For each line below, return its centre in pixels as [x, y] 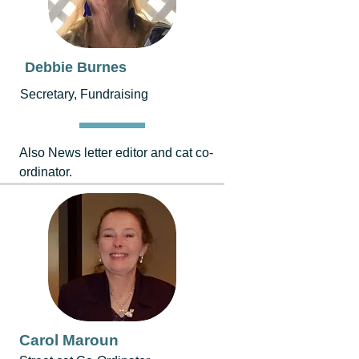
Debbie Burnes [76, 67]
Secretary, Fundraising [84, 94]
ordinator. [46, 172]
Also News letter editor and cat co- [116, 153]
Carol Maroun [69, 340]
